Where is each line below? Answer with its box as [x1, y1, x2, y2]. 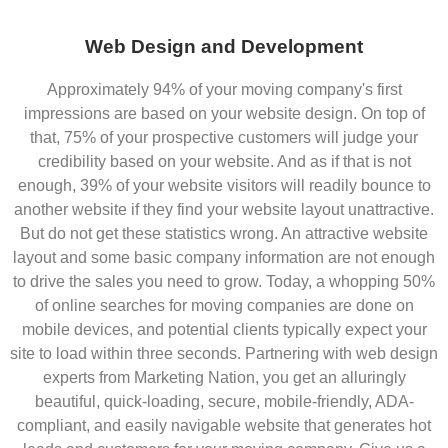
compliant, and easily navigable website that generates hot [17, 417, 431, 435]
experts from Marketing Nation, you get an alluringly [42, 369, 406, 387]
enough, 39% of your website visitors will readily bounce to [17, 177, 431, 195]
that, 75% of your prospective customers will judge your [30, 129, 418, 147]
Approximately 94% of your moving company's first [46, 81, 402, 99]
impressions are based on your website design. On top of [23, 105, 425, 123]
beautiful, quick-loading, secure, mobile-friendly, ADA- [34, 393, 414, 411]
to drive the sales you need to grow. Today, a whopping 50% [13, 273, 435, 291]
